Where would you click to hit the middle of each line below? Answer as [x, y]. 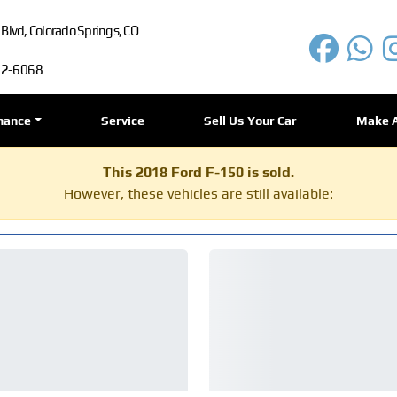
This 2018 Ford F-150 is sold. [198, 172]
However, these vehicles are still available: [198, 194]
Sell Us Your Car [251, 121]
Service [123, 121]
